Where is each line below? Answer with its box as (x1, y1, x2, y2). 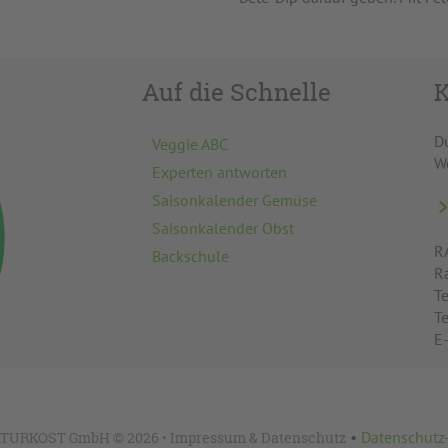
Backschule (151, 246, 229, 266)
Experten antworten (151, 162, 287, 182)
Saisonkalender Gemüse (151, 190, 317, 210)
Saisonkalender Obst (151, 218, 294, 238)
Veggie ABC (151, 134, 228, 154)
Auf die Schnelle (141, 76, 331, 109)
